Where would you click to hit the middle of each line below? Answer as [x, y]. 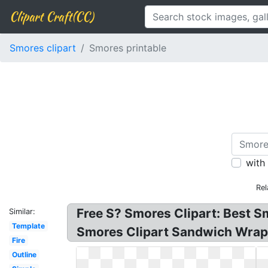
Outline [24, 255]
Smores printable [128, 48]
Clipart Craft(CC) [51, 16]
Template [28, 226]
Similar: [22, 211]
